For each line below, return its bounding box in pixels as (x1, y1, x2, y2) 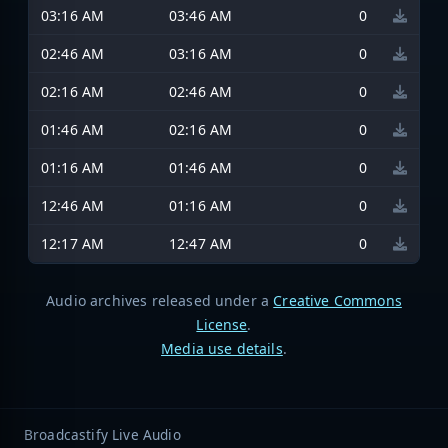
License (196, 314, 248, 334)
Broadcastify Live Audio (24, 424, 181, 444)
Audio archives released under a (46, 290, 274, 310)
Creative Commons (273, 290, 402, 310)
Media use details (161, 338, 283, 358)
